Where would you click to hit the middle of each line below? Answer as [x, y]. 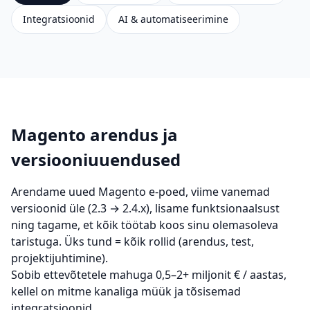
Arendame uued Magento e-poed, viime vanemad [140, 192]
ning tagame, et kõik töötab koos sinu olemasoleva [145, 225]
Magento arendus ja [94, 135]
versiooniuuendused [96, 159]
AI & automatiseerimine [173, 19]
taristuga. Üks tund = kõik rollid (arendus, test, [133, 241]
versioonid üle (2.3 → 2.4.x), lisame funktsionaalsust [145, 208]
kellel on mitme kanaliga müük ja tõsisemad [126, 291]
